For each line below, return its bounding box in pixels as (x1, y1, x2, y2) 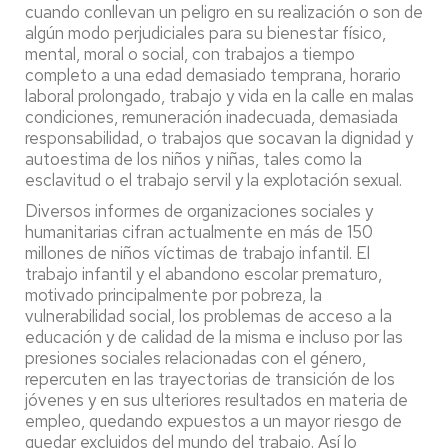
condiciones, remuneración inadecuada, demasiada (25, 105, 398, 128)
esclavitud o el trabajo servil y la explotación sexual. (25, 168, 402, 191)
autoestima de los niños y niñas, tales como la (25, 147, 362, 170)
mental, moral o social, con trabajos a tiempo (25, 42, 355, 65)
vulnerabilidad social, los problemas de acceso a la (25, 304, 392, 327)
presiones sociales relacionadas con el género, (25, 346, 366, 369)
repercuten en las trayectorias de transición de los (25, 367, 395, 390)
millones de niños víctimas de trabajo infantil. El (25, 241, 370, 264)
